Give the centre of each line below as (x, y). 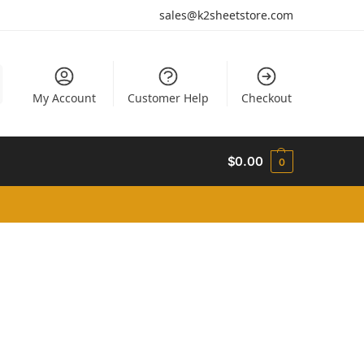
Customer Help (169, 97)
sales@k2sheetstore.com (226, 15)
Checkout (266, 97)
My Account (64, 97)
